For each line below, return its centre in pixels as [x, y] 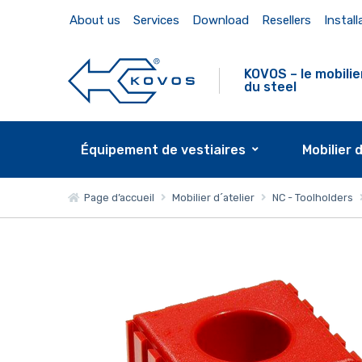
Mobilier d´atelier [213, 197]
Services [156, 20]
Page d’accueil [116, 197]
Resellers [286, 20]
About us [95, 20]
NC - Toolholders [312, 197]
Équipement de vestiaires [163, 149]
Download [220, 20]
